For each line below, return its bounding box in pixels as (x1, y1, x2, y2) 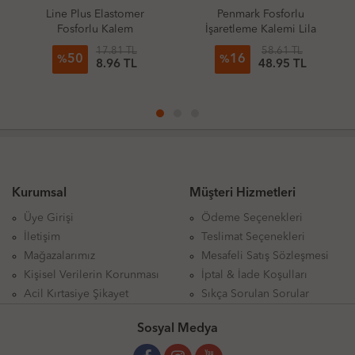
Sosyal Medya (137, 323, 218, 335)
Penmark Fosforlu (216, 9, 304, 20)
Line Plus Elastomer (45, 9, 144, 20)
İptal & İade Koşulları (201, 269, 307, 281)
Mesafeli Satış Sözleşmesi (201, 250, 329, 261)
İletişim (24, 231, 60, 242)
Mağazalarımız (24, 250, 95, 261)
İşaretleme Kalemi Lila (204, 24, 316, 35)
